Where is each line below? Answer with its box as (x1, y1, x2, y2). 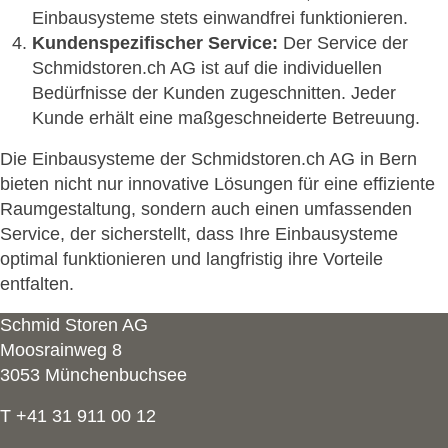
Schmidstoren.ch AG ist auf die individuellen (32, 57, 382, 78)
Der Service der (278, 32, 408, 53)
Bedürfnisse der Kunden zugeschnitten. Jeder (32, 82, 396, 103)
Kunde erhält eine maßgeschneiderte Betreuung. (32, 107, 420, 128)
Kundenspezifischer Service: (32, 32, 278, 53)
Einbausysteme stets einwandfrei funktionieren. (32, 7, 408, 28)
